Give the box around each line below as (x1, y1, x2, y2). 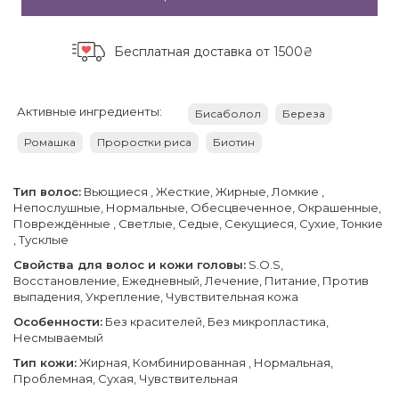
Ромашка (24, 134, 76, 149)
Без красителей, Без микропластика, (102, 313, 329, 329)
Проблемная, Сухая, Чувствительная (13, 370, 238, 386)
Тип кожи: (13, 354, 77, 370)
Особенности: (13, 313, 102, 329)
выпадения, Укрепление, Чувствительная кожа (13, 289, 298, 304)
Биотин (213, 134, 255, 149)
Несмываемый (13, 330, 103, 345)
